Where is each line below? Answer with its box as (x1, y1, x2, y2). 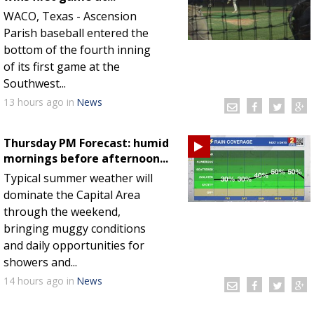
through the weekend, (4, 203, 121, 219)
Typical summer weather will (4, 170, 153, 186)
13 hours (4, 95, 46, 109)
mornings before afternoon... (4, 150, 168, 166)
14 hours (4, 273, 46, 287)
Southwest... (4, 75, 66, 91)
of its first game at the (4, 58, 120, 74)
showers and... (4, 254, 77, 270)
